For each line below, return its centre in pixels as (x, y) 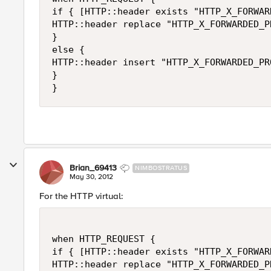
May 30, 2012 (91, 177)
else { (68, 50)
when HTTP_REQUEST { (104, 239)
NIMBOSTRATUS (161, 168)
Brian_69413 (93, 168)
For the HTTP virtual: (81, 196)
